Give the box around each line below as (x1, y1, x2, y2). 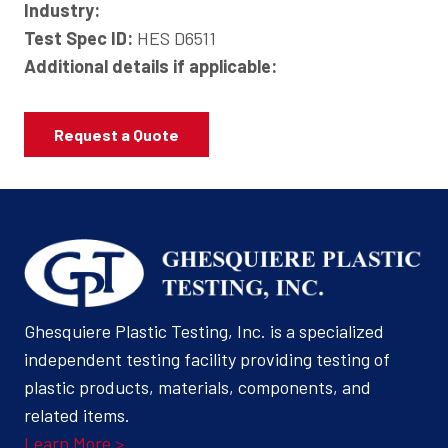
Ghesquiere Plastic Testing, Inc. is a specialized (24, 319, 384, 342)
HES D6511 (133, 27, 216, 49)
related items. (24, 403, 130, 426)
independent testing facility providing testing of (24, 347, 390, 370)
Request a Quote (54, 125, 179, 144)
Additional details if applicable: (24, 55, 277, 77)
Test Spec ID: (24, 27, 133, 49)
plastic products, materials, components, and (24, 375, 371, 398)
